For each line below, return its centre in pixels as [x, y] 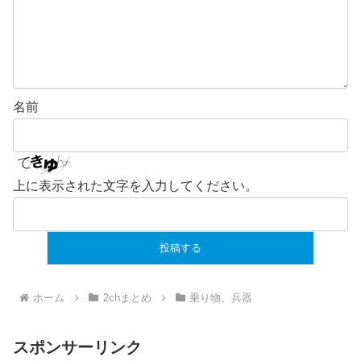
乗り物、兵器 [221, 297]
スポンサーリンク [77, 347]
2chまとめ [127, 297]
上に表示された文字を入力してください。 [135, 185]
